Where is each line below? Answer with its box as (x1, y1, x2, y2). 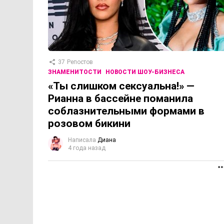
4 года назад (68, 144, 105, 152)
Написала (68, 136, 96, 144)
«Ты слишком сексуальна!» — (48, 80, 194, 92)
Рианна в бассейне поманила (48, 92, 193, 105)
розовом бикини (48, 117, 130, 130)
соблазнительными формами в (48, 105, 204, 117)
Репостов (67, 58, 93, 66)
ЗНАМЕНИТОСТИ (48, 68, 101, 76)
